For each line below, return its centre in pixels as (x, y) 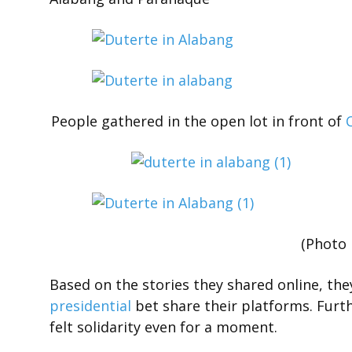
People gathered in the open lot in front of (199, 121)
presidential (90, 306)
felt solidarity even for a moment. (163, 327)
